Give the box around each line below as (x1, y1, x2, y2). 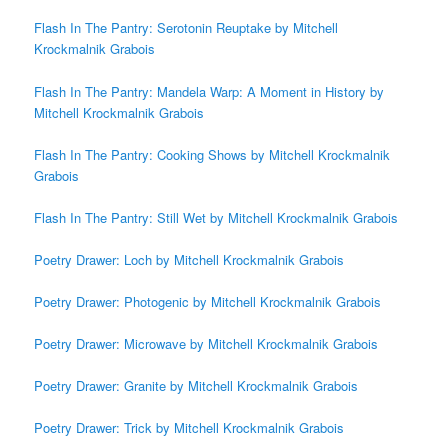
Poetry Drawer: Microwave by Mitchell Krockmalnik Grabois (34, 334, 379, 354)
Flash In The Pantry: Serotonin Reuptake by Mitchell (34, 18, 339, 38)
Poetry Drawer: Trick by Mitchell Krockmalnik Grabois (34, 418, 345, 438)
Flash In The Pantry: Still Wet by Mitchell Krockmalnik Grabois (34, 207, 399, 227)
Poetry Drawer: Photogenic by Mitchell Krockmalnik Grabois (34, 292, 382, 312)
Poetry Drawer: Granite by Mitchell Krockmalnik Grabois (34, 376, 359, 396)
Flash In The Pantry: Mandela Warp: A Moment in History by (34, 81, 385, 101)
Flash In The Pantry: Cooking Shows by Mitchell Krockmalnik (34, 144, 391, 164)
